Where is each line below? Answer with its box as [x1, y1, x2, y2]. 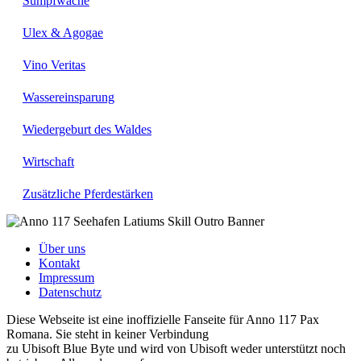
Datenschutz [39, 285, 102, 300]
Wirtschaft [23, 155, 74, 169]
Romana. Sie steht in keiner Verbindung [6, 327, 209, 342]
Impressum [39, 271, 94, 285]
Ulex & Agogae [23, 26, 103, 40]
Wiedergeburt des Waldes [23, 122, 151, 137]
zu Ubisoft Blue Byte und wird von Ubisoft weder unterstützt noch [6, 342, 346, 356]
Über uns [39, 242, 85, 256]
